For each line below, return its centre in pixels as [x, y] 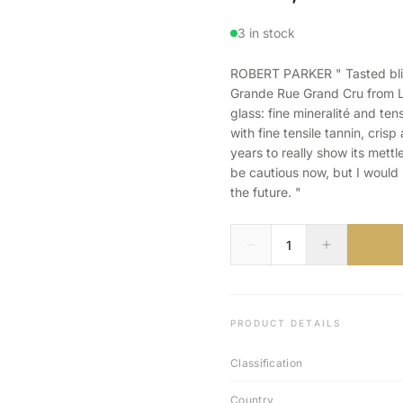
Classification [267, 363]
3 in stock [266, 33]
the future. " [266, 192]
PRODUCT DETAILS [286, 323]
